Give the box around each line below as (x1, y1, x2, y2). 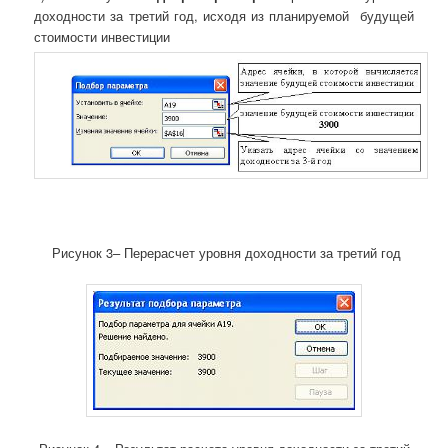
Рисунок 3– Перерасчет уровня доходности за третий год (47, 242, 401, 262)
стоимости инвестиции (34, 26, 171, 46)
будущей (354, 5, 414, 25)
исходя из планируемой (203, 5, 350, 25)
